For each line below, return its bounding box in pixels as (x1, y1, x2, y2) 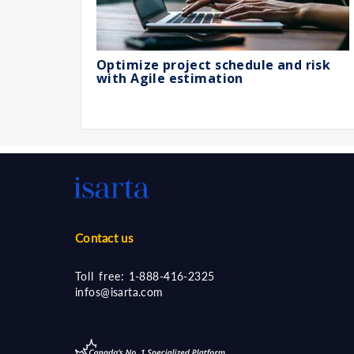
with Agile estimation (96, 70, 243, 87)
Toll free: (75, 269, 126, 283)
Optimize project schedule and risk (96, 56, 331, 73)
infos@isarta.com (75, 285, 164, 299)
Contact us (75, 231, 134, 245)
